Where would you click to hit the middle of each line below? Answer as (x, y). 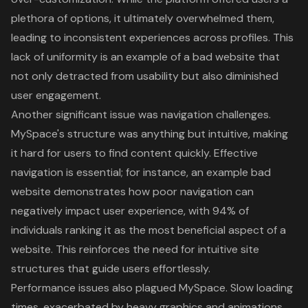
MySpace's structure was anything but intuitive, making (150, 134)
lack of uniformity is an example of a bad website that (145, 57)
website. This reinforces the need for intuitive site (135, 250)
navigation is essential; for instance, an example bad (141, 173)
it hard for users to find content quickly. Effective (134, 153)
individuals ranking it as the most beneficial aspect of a (148, 230)
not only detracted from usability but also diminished (145, 76)
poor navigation (192, 192)
